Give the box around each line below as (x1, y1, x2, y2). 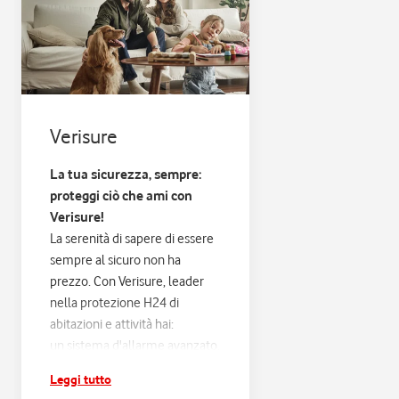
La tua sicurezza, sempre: (50, 166, 201, 183)
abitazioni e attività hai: (50, 315, 174, 332)
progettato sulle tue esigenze (50, 358, 213, 375)
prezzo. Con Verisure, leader (50, 273, 204, 289)
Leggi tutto (50, 370, 111, 387)
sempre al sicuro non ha (50, 251, 181, 268)
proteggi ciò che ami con (50, 187, 192, 204)
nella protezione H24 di (50, 294, 179, 311)
